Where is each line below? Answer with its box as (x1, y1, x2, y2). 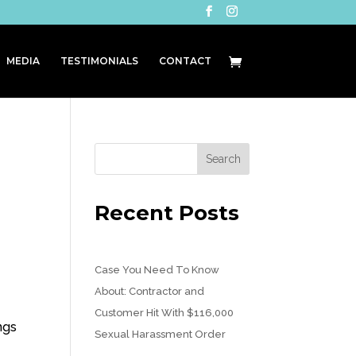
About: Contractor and (95, 285, 205, 297)
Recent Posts (95, 200, 240, 226)
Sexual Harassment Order (95, 328, 226, 340)
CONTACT (158, 55, 211, 67)
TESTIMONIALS (60, 55, 138, 67)
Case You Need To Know (95, 264, 220, 276)
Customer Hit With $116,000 (95, 307, 234, 319)
